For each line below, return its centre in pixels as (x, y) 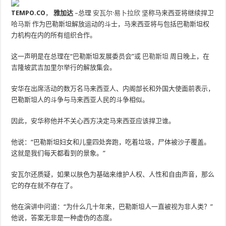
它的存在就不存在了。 (44, 185)
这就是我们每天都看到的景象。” (59, 153)
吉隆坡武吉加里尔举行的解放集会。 (64, 67)
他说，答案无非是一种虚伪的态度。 (64, 218)
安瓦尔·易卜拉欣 (117, 13)
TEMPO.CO (29, 13)
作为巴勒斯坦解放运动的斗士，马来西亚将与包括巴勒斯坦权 (120, 24)
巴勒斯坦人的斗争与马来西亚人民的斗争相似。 (80, 100)
